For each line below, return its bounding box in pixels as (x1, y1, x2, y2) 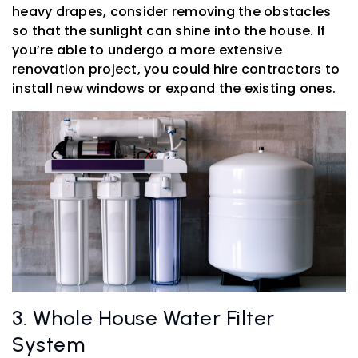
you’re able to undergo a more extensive (12, 41, 282, 60)
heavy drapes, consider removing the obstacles (12, 2, 332, 22)
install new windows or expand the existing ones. (12, 79, 336, 98)
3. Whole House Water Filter (12, 304, 275, 331)
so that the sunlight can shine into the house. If (12, 22, 326, 41)
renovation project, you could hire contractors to (12, 60, 340, 79)
